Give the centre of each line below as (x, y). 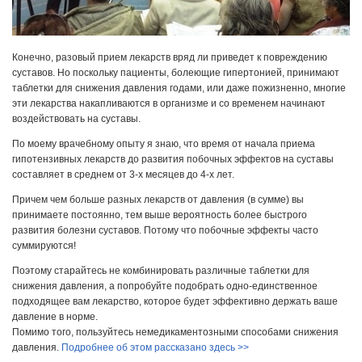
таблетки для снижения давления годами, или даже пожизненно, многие (179, 88)
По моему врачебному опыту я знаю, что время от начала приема (164, 143)
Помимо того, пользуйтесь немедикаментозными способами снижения (175, 333)
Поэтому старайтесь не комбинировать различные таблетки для (161, 271)
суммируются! (44, 246)
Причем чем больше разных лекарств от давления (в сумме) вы (158, 200)
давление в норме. (55, 317)
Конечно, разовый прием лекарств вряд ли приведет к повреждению (170, 57)
